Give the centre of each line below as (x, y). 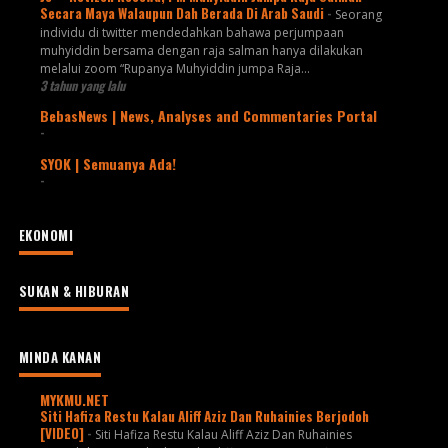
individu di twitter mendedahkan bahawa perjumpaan (191, 33)
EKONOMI (46, 234)
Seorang (358, 15)
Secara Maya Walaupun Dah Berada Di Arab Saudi (183, 13)
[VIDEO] (63, 433)
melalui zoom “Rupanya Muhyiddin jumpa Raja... (174, 69)
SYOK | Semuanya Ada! (107, 164)
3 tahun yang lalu (82, 86)
